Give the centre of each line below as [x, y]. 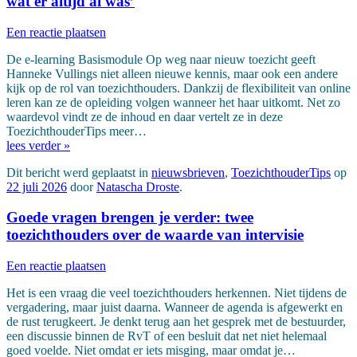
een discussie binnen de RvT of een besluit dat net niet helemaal [167, 335]
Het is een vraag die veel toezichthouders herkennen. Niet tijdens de [177, 292]
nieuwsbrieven [188, 172]
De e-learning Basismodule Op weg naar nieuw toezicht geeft [161, 59]
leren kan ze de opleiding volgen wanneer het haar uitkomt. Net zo [173, 102]
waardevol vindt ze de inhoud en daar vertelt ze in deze [145, 116]
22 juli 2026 [37, 186]
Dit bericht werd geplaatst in [79, 172]
